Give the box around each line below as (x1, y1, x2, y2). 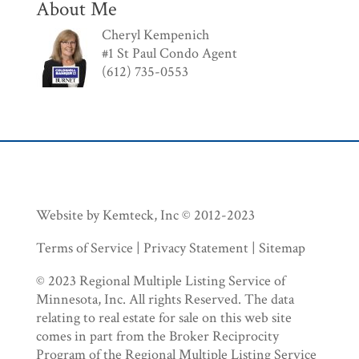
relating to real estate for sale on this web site (35, 308, 292, 327)
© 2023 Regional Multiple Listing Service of (35, 271, 285, 290)
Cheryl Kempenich (101, 25, 209, 44)
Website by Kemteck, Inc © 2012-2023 (35, 205, 255, 224)
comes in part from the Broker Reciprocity (35, 326, 279, 345)
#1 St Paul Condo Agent (101, 43, 237, 63)
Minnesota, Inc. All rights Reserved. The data (35, 289, 294, 309)
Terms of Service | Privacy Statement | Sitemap (35, 238, 305, 257)
